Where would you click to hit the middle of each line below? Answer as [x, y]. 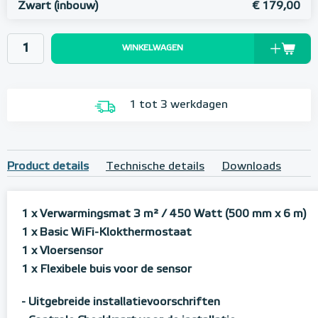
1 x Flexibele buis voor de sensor [106, 270]
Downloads [251, 167]
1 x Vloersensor [62, 252]
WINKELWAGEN [153, 48]
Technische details [155, 167]
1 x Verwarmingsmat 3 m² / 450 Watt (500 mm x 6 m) [164, 215]
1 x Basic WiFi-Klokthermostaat [106, 233]
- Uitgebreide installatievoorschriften [121, 303]
